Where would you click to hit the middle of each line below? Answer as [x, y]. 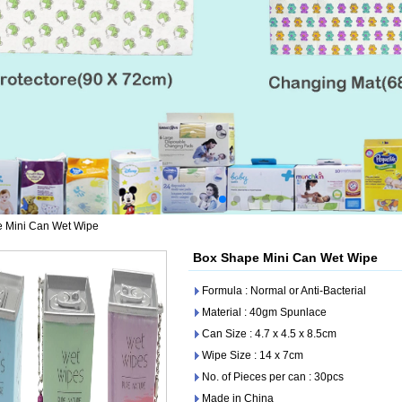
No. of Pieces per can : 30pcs [273, 376]
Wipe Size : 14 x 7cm [253, 355]
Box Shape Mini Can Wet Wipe [285, 257]
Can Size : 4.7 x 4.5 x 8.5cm [269, 333]
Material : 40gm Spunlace [264, 312]
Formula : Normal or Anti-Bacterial [284, 290]
